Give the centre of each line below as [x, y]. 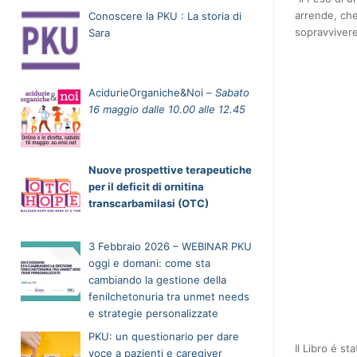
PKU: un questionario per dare [163, 337]
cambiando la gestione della [157, 280]
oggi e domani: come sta [149, 263]
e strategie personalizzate [153, 314]
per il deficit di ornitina [146, 186]
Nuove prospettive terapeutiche [170, 169]
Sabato [232, 93]
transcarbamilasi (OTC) [148, 203]
